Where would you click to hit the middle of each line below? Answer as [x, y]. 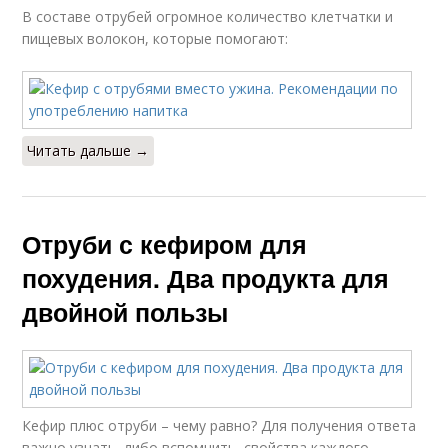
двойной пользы [125, 311]
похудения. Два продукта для [206, 277]
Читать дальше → [88, 150]
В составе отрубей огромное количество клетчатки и [208, 16]
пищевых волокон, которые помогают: [155, 38]
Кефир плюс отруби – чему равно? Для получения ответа [219, 425]
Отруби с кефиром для [165, 243]
